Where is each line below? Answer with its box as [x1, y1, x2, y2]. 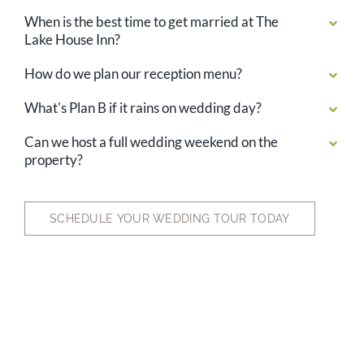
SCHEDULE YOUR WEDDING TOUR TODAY [49, 212, 290, 226]
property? [24, 151, 83, 169]
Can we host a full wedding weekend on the [24, 133, 278, 151]
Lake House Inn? [24, 31, 120, 49]
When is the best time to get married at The [24, 13, 279, 31]
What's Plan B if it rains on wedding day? [24, 99, 262, 117]
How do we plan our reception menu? [24, 65, 242, 83]
